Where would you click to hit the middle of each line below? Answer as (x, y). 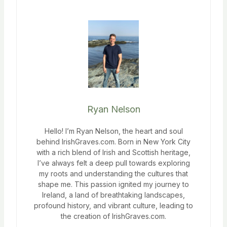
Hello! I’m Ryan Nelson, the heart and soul (113, 131)
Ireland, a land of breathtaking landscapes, (113, 195)
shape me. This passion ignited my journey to (113, 184)
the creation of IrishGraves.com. (113, 216)
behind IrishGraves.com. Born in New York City (113, 142)
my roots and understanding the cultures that (113, 174)
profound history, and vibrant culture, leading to (113, 206)
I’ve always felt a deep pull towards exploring (113, 163)
